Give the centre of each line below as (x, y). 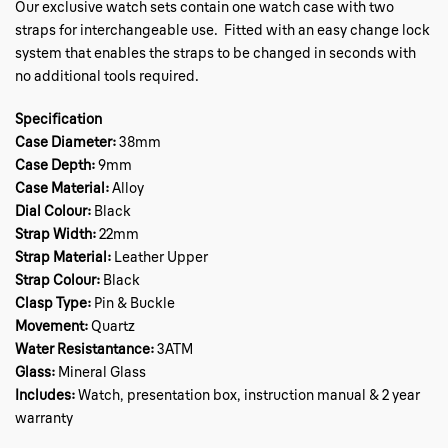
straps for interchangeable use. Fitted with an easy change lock (222, 30)
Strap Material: (63, 257)
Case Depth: (55, 165)
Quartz (111, 326)
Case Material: (62, 188)
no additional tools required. (107, 76)
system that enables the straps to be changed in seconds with (215, 53)
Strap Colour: (57, 280)
